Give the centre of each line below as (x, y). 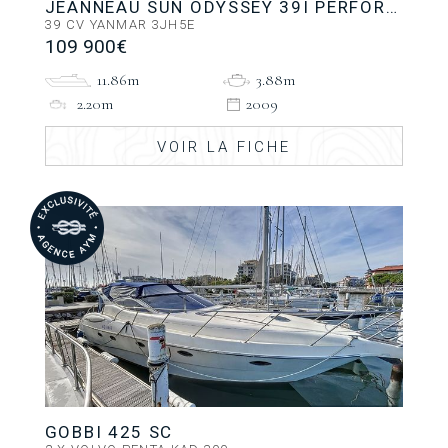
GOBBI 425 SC (109, 431)
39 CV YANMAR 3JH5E (120, 25)
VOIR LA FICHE (223, 147)
